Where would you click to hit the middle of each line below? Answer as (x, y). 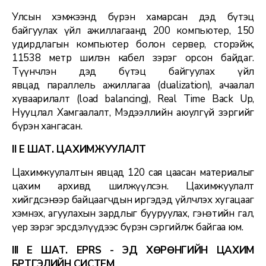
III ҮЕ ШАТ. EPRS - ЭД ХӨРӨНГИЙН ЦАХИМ (133, 250)
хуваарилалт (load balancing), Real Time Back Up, (133, 99)
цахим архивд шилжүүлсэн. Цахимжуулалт (133, 186)
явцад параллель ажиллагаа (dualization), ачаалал (133, 85)
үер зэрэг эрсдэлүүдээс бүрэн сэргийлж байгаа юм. (128, 227)
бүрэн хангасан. (47, 126)
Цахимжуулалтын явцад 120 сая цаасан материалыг (133, 172)
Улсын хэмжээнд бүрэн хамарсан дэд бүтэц (133, 17)
